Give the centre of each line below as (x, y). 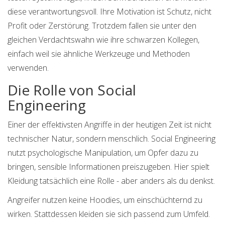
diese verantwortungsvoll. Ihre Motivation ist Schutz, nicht (109, 12)
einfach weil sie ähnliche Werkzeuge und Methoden (99, 54)
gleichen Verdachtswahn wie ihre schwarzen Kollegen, (103, 40)
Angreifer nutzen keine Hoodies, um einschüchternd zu (105, 200)
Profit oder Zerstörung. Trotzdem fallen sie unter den (102, 26)
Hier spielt (191, 167)
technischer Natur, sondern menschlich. (79, 139)
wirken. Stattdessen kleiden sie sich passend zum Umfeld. (109, 214)
